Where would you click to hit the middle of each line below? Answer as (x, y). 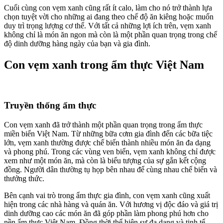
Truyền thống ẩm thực (50, 105)
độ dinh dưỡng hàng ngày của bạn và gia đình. (77, 44)
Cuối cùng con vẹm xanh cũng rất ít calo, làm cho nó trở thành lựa (108, 8)
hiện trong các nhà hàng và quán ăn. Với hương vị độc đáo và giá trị (111, 204)
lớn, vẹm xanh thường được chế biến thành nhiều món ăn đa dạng (107, 142)
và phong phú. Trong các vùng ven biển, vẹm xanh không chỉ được (110, 151)
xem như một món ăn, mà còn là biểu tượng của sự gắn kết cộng (105, 160)
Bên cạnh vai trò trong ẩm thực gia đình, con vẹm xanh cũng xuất (107, 195)
